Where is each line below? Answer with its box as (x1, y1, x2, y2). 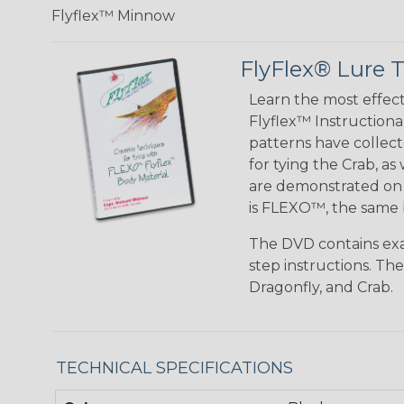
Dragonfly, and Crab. (249, 278, 393, 296)
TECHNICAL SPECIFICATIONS (56, 357, 293, 378)
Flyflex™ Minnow (51, 6, 175, 24)
